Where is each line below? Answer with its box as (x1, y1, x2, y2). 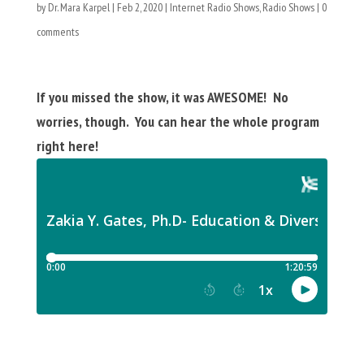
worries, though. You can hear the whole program (36, 112, 319, 131)
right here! (36, 136, 98, 155)
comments (36, 24, 79, 39)
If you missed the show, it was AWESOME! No (36, 88, 288, 106)
